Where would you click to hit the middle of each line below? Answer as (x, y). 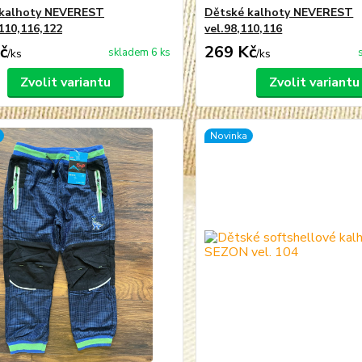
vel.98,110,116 (244, 29)
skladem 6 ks (140, 53)
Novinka (229, 136)
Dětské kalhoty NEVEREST (279, 13)
